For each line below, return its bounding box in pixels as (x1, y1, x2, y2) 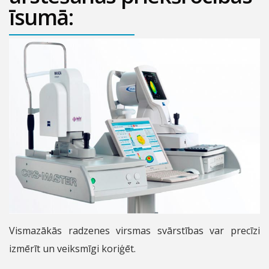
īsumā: (9, 2, 73, 32)
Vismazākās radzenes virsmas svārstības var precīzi (9, 223, 260, 237)
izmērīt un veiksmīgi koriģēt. (9, 241, 136, 255)
